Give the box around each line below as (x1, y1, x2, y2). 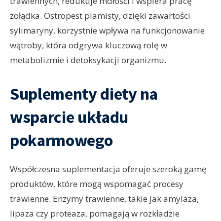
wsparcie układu (10, 107, 128, 128)
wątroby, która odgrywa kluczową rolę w (10, 39, 167, 51)
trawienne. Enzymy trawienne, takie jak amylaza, (10, 193, 199, 205)
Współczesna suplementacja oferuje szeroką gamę (10, 163, 207, 175)
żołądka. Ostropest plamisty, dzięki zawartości (10, 10, 190, 22)
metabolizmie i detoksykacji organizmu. (10, 54, 166, 66)
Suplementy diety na (10, 83, 158, 105)
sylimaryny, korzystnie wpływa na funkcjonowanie (10, 25, 205, 37)
